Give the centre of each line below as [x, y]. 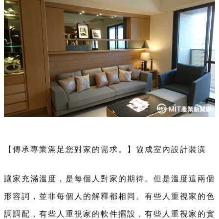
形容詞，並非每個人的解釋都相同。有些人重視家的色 [109, 197]
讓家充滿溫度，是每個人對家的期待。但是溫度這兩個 [109, 179]
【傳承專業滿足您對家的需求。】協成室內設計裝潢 [105, 150]
